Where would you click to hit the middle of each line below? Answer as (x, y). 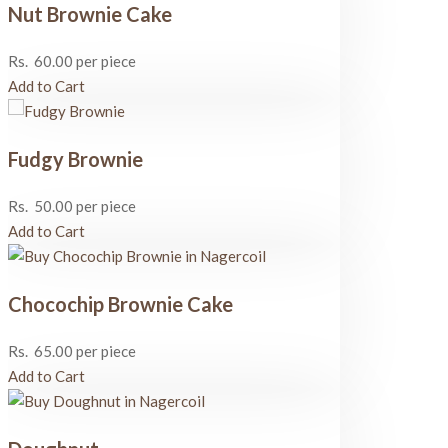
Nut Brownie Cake (90, 14)
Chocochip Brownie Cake (120, 304)
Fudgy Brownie (75, 159)
